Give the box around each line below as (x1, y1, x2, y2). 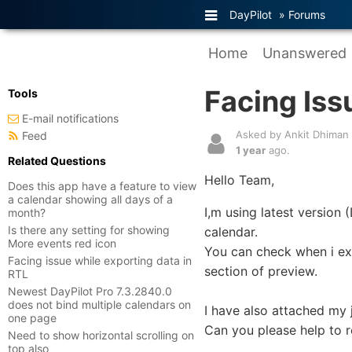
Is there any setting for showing (8, 223, 170, 236)
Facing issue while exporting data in (8, 254, 192, 267)
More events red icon (8, 236, 116, 250)
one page (8, 311, 57, 324)
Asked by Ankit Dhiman (236, 128, 349, 141)
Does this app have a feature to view (8, 179, 196, 192)
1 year (236, 144, 266, 156)
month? (8, 206, 46, 219)
